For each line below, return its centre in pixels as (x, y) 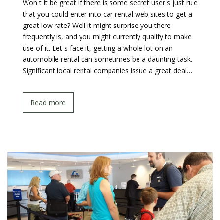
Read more (48, 102)
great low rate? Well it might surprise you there (97, 25)
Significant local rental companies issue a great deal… (107, 70)
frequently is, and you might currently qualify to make (107, 37)
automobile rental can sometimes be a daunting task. (107, 59)
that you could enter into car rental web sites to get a (107, 14)
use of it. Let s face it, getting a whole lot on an (98, 48)
